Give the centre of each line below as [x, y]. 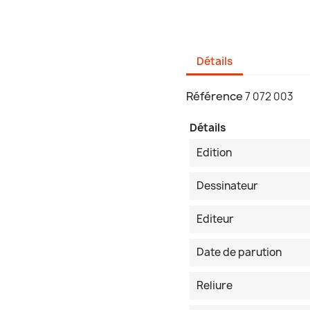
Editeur [215, 219]
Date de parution [239, 253]
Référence [215, 97]
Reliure [215, 286]
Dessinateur [227, 186]
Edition [214, 153]
